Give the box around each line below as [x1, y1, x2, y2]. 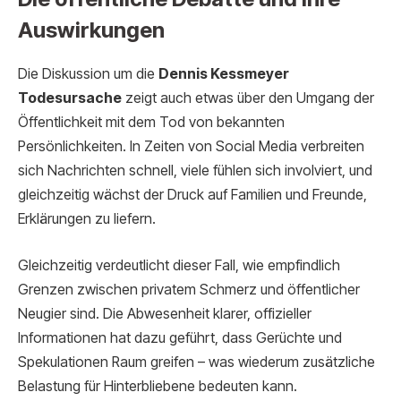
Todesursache [18, 90, 122, 107]
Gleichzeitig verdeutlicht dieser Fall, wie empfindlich [18, 256, 340, 274]
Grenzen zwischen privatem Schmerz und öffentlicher [18, 280, 360, 298]
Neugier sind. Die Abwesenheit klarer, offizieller [18, 304, 311, 322]
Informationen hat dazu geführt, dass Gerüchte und [18, 328, 342, 346]
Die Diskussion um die [18, 65, 158, 83]
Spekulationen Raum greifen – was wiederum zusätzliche [18, 353, 375, 371]
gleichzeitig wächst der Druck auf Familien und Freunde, [18, 186, 367, 204]
